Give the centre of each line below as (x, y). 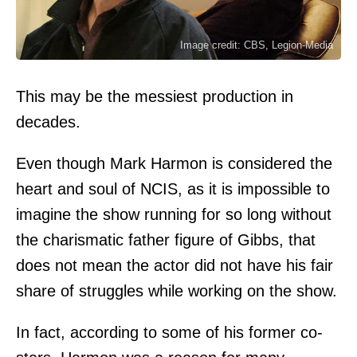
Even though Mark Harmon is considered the (174, 163)
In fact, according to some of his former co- (169, 332)
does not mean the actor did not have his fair (175, 265)
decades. (48, 122)
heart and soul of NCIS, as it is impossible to (173, 188)
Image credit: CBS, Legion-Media (257, 45)
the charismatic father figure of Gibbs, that (166, 239)
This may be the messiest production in (155, 96)
